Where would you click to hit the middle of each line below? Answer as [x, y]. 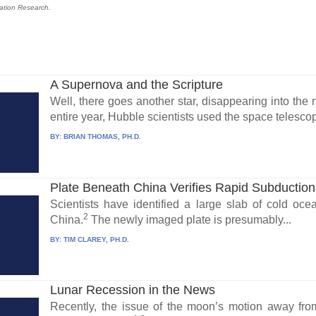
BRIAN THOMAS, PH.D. [103, 136]
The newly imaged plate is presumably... [190, 219]
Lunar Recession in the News [133, 290]
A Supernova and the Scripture [137, 84]
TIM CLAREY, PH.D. [97, 239]
